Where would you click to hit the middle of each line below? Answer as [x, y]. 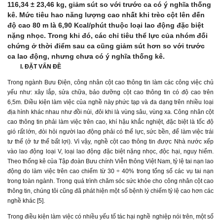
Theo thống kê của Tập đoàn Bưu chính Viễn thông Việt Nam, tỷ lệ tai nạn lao [110, 161]
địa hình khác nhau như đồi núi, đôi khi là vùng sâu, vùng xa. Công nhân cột [110, 112]
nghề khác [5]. [26, 201]
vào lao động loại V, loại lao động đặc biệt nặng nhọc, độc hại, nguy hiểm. [110, 151]
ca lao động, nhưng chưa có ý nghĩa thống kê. [86, 56]
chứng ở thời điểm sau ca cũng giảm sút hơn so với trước [106, 46]
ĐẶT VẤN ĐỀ [42, 67]
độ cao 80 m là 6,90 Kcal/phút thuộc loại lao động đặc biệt [106, 25]
